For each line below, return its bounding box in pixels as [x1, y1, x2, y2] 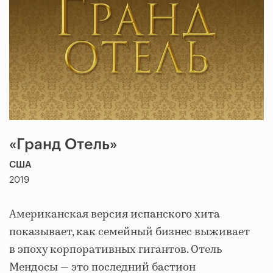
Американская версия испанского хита [9, 207, 220, 223]
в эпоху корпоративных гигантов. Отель [9, 242, 222, 258]
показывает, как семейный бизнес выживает [9, 224, 250, 241]
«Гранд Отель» [9, 137, 117, 153]
